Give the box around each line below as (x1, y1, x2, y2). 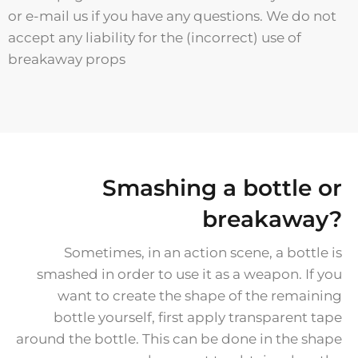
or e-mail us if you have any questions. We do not (8, 7, 336, 24)
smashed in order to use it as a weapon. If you (37, 266, 342, 283)
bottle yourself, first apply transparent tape (54, 309, 342, 326)
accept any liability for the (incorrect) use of (8, 29, 301, 46)
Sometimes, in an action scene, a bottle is (64, 245, 342, 261)
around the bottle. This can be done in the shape (16, 331, 342, 348)
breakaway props (8, 50, 125, 67)
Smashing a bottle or (102, 173, 342, 201)
